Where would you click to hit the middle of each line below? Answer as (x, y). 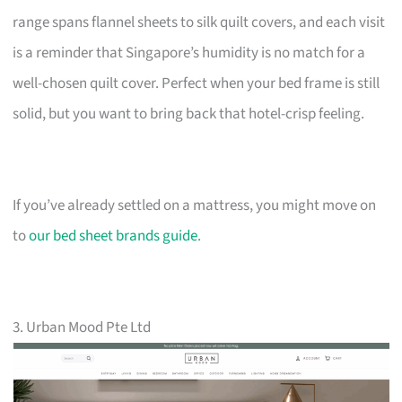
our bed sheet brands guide (114, 236)
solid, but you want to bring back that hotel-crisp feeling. (189, 114)
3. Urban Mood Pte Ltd (82, 327)
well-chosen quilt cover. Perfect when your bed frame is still (197, 83)
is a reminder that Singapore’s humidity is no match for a (189, 52)
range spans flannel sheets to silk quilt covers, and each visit (199, 22)
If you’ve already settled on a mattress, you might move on (195, 205)
